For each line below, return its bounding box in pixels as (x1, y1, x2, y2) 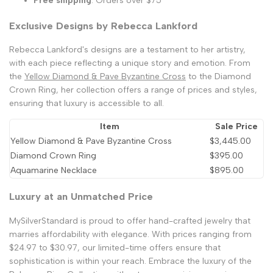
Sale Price (214, 121, 258, 132)
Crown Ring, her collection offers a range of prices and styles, (9, 85, 257, 96)
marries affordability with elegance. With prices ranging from (9, 229, 252, 239)
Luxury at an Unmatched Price (9, 190, 153, 203)
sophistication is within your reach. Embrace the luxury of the (9, 255, 252, 266)
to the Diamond (186, 71, 251, 82)
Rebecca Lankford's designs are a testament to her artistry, (9, 44, 246, 55)
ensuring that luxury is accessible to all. (9, 98, 164, 109)
